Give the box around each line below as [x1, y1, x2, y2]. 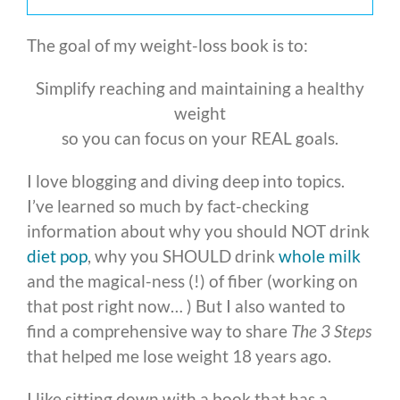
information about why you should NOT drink [27, 221, 370, 242]
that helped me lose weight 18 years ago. [27, 346, 331, 367]
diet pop [27, 246, 87, 267]
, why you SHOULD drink [87, 246, 279, 267]
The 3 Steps [291, 321, 371, 342]
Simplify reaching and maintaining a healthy [36, 78, 364, 99]
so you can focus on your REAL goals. [62, 128, 338, 149]
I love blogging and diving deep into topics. [27, 171, 345, 192]
